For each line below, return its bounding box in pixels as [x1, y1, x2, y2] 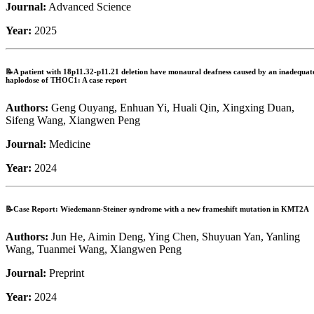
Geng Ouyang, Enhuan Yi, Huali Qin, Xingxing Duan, [48, 102, 294, 114]
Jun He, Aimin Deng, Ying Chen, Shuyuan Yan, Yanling [48, 231, 300, 243]
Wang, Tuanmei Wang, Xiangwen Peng [6, 243, 182, 256]
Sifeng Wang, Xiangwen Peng [6, 114, 140, 127]
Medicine [46, 138, 90, 151]
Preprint [46, 267, 84, 280]
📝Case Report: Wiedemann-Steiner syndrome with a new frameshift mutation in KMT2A [6, 205, 309, 214]
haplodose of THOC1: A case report [6, 76, 127, 85]
